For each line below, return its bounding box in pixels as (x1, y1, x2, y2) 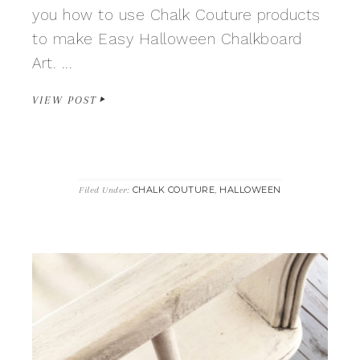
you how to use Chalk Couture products (32, 6, 321, 24)
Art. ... (32, 54, 72, 72)
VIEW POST (32, 94, 97, 106)
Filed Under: (79, 185, 133, 195)
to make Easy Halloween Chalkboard (32, 30, 302, 48)
